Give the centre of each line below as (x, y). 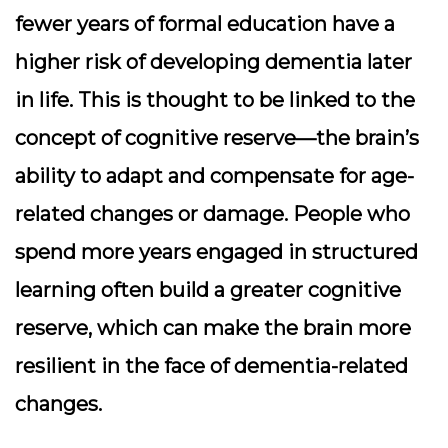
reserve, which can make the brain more (213, 328)
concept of (70, 138)
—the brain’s (357, 138)
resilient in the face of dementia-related (211, 366)
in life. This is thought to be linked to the (215, 100)
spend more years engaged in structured (216, 252)
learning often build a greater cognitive (208, 290)
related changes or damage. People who (212, 214)
